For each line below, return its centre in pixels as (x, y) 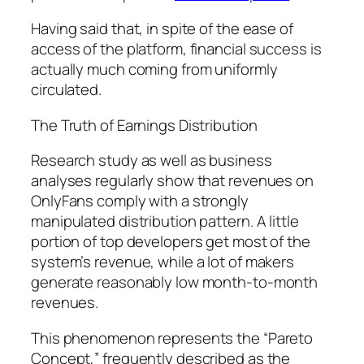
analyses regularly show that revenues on (172, 181)
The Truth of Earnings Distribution (144, 125)
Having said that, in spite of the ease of (162, 29)
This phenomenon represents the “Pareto (172, 338)
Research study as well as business (152, 160)
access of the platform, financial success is (176, 49)
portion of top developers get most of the (171, 242)
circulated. (66, 90)
